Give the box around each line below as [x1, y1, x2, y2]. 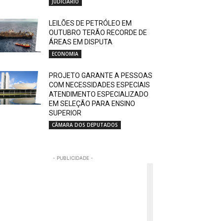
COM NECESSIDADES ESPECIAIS [49, 81, 150, 89]
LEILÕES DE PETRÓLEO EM [49, 19, 132, 27]
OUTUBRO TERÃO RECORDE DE [49, 29, 147, 37]
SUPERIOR [49, 109, 82, 117]
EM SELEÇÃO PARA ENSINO [49, 100, 136, 108]
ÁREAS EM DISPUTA [49, 38, 113, 46]
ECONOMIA [52, 50, 79, 57]
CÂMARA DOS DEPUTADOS [52, 121, 118, 128]
